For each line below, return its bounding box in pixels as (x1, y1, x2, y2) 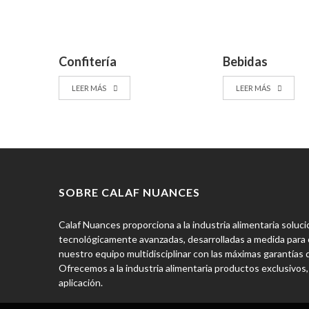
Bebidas (223, 54, 268, 70)
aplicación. (59, 277, 103, 289)
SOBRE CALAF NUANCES (59, 186, 201, 199)
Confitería (59, 54, 117, 70)
